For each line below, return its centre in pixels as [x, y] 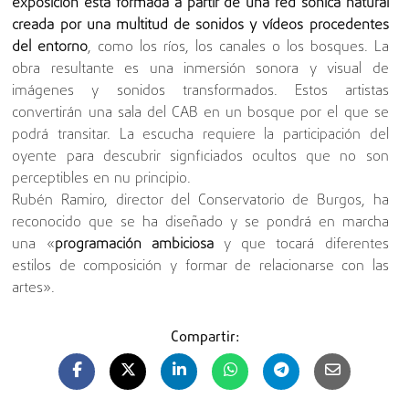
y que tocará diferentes [306, 245]
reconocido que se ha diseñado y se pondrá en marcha [200, 223]
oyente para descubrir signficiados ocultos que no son [200, 157]
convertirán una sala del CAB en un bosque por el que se [200, 114]
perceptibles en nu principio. [102, 179]
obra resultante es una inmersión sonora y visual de [200, 70]
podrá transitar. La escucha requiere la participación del [200, 136]
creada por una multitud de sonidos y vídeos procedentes [200, 26]
